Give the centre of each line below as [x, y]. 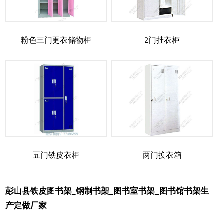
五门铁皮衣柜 [56, 155]
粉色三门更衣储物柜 [56, 40]
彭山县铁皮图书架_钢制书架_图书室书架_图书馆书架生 [107, 191]
